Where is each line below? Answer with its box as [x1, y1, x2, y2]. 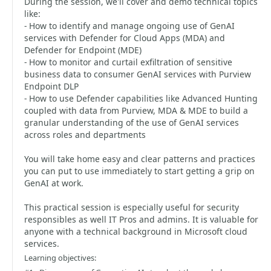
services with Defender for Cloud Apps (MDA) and [24, 32, 225, 44]
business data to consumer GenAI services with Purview [24, 68, 251, 80]
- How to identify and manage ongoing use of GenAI [24, 20, 235, 31]
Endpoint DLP [24, 80, 79, 92]
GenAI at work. [24, 177, 83, 189]
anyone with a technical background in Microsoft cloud [24, 226, 247, 237]
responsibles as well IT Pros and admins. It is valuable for [24, 214, 258, 225]
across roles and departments [24, 129, 146, 140]
